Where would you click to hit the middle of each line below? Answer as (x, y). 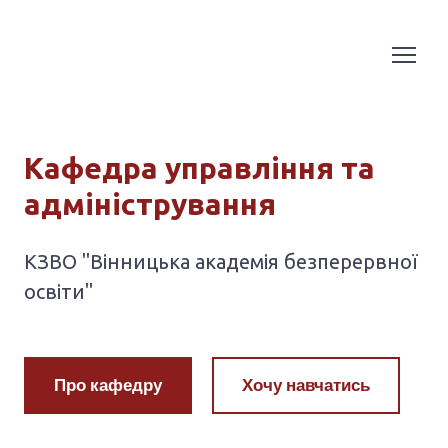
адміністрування (150, 276)
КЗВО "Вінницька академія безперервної (221, 334)
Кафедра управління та (199, 240)
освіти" (58, 364)
